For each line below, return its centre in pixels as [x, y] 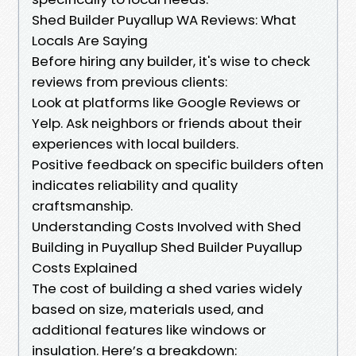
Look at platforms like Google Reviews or [166, 102]
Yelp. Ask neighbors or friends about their [167, 123]
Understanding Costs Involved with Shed [166, 226]
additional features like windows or [149, 329]
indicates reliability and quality [135, 185]
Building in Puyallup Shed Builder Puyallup [167, 247]
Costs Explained [85, 267]
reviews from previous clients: [130, 81]
